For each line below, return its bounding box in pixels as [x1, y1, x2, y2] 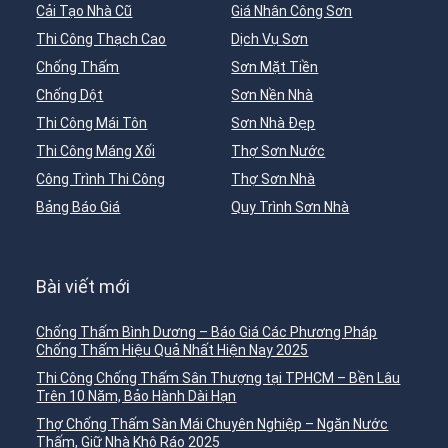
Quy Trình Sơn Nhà [231, 199, 350, 216]
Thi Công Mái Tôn [36, 115, 148, 132]
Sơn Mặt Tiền [231, 59, 319, 76]
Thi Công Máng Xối [36, 143, 156, 160]
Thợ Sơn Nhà [231, 171, 316, 188]
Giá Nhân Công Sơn [231, 3, 353, 20]
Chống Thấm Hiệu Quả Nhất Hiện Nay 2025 [36, 342, 309, 359]
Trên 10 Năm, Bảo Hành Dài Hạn [36, 388, 237, 405]
